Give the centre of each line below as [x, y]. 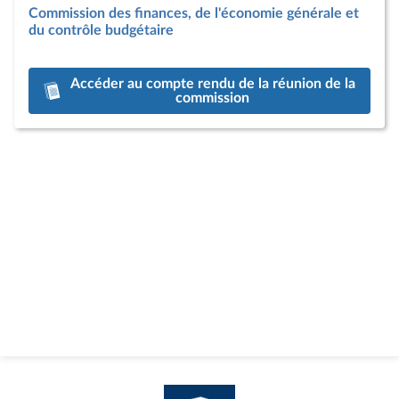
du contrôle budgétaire [101, 30]
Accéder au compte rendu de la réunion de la [212, 84]
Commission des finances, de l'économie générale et [194, 13]
